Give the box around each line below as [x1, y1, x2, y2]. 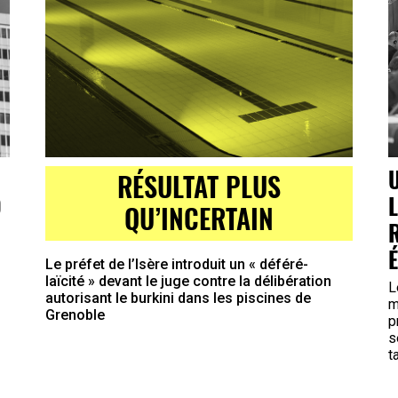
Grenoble [44, 306, 105, 323]
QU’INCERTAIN [123, 197, 274, 238]
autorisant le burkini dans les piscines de [44, 289, 311, 306]
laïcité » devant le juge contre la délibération [44, 272, 331, 290]
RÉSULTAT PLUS [116, 165, 281, 206]
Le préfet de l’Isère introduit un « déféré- [44, 255, 308, 273]
